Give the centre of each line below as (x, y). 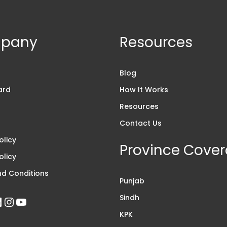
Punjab (132, 181)
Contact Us (141, 123)
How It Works (144, 89)
